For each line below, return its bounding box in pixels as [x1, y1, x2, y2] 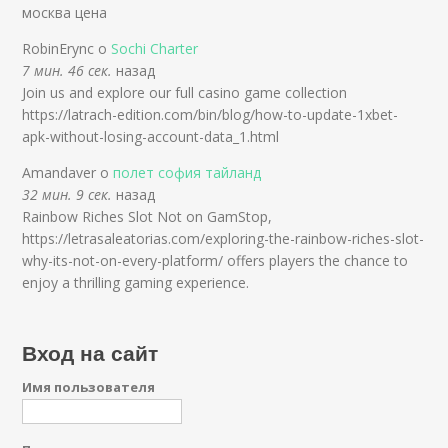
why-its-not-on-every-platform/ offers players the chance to [22, 251, 409, 271]
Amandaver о [22, 163, 114, 183]
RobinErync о [22, 39, 112, 59]
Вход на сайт [22, 337, 159, 368]
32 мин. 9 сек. [22, 185, 113, 205]
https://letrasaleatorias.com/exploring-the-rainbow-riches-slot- [22, 229, 425, 249]
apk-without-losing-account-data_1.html [22, 127, 280, 147]
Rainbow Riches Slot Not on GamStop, [22, 207, 273, 227]
